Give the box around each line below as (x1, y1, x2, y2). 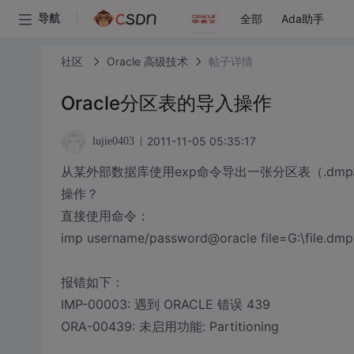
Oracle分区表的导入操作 (60, 92, 272, 115)
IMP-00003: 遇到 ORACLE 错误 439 (60, 296, 270, 312)
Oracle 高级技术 (106, 54, 188, 68)
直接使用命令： (60, 208, 149, 224)
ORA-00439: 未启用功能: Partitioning (60, 318, 279, 334)
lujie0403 (92, 135, 134, 147)
